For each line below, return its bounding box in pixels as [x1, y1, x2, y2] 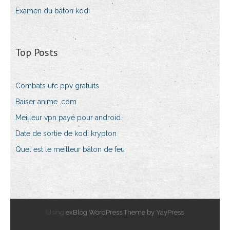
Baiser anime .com [15, 98, 76, 106]
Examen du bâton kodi [15, 7, 90, 15]
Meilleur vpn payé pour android [15, 113, 121, 122]
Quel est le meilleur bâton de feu [15, 145, 125, 154]
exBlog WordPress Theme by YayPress [66, 208, 184, 216]
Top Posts [15, 46, 58, 59]
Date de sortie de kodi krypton [15, 129, 117, 138]
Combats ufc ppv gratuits [15, 82, 99, 90]
